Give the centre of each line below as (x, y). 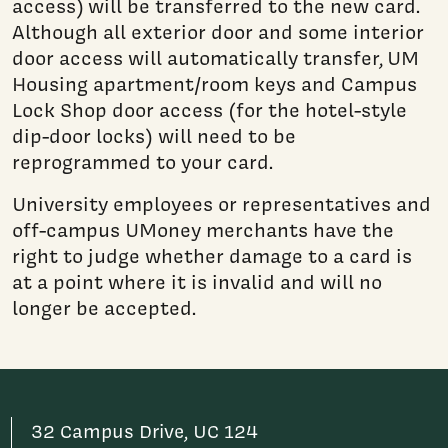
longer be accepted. (104, 307)
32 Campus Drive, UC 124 (145, 431)
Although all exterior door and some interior (218, 31)
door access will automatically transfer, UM (215, 57)
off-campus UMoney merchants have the (203, 229)
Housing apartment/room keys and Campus (214, 83)
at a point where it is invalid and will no (197, 281)
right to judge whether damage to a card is (212, 255)
